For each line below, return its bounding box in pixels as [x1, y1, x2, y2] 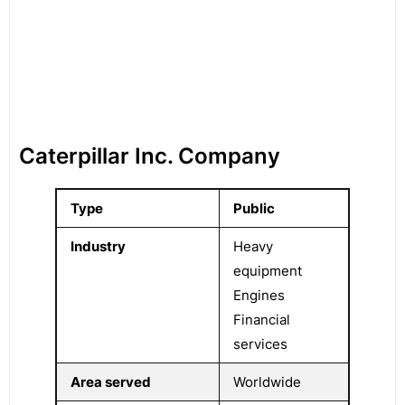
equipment [233, 262, 302, 279]
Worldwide [233, 373, 301, 391]
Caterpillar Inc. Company [19, 143, 280, 169]
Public [233, 200, 275, 217]
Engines [233, 287, 285, 304]
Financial [233, 311, 290, 328]
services [233, 335, 287, 353]
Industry [71, 238, 126, 255]
